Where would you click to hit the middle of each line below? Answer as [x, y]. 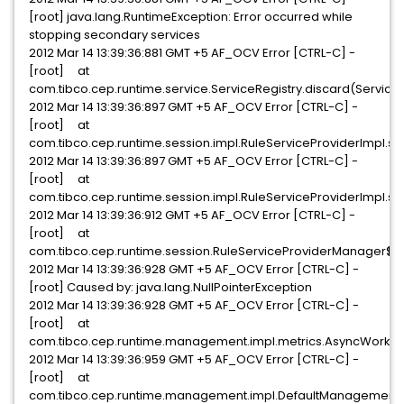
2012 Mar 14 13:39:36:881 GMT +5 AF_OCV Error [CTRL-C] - [192, 53]
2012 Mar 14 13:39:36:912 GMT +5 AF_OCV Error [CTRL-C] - [192, 215]
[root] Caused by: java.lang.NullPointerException [170, 287]
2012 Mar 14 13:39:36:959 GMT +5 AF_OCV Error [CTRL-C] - [194, 359]
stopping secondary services [115, 35]
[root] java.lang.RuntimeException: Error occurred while [191, 17]
